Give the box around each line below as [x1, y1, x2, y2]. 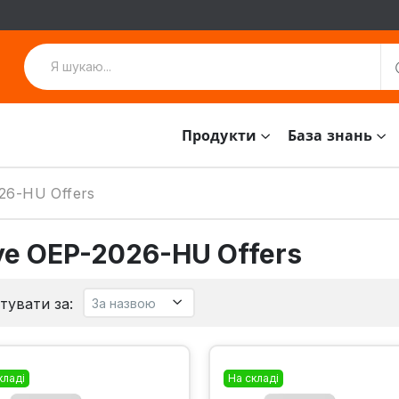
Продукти [181, 125, 256, 145]
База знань [288, 125, 373, 145]
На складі [227, 371, 279, 385]
